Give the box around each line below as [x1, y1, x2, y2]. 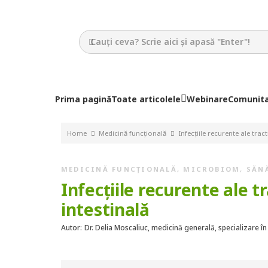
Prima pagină [55, 93, 112, 105]
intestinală [61, 198, 150, 221]
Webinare [187, 93, 229, 105]
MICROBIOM [183, 165, 240, 173]
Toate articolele [111, 93, 181, 105]
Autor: [61, 223, 82, 232]
